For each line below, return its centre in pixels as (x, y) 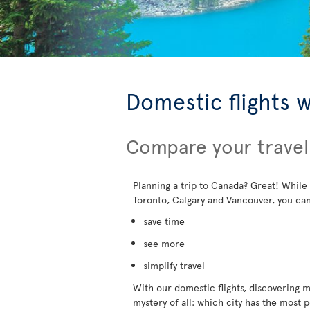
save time (164, 221)
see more (164, 243)
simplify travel (174, 265)
